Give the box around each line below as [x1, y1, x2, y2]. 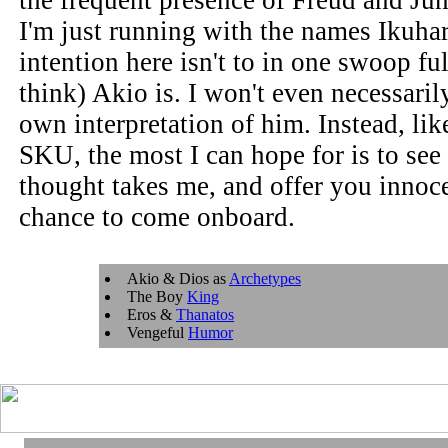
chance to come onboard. [19, 202, 295, 232]
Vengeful [127, 324, 188, 341]
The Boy [127, 288, 187, 305]
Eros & [127, 306, 176, 323]
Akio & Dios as [127, 270, 229, 287]
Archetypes [229, 270, 301, 287]
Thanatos [176, 306, 234, 323]
